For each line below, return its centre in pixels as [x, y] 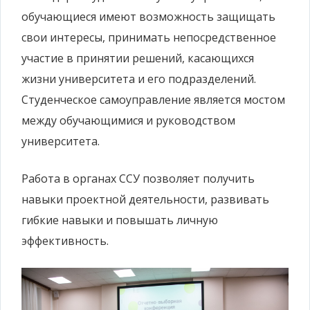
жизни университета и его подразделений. [139, 79]
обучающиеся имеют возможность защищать [148, 17]
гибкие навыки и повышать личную [120, 220]
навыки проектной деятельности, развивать [145, 200]
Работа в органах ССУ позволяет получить [138, 179]
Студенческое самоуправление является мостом [153, 100]
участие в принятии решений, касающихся [138, 58]
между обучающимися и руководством [128, 121]
